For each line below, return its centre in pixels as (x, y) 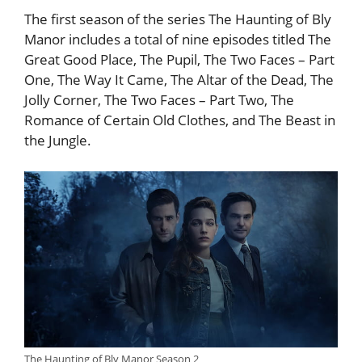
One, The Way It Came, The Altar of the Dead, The (179, 80)
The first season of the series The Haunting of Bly (178, 19)
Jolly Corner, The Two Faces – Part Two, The (159, 100)
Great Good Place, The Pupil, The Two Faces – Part (179, 60)
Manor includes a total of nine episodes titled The (178, 40)
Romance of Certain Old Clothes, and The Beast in (180, 120)
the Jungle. (58, 141)
